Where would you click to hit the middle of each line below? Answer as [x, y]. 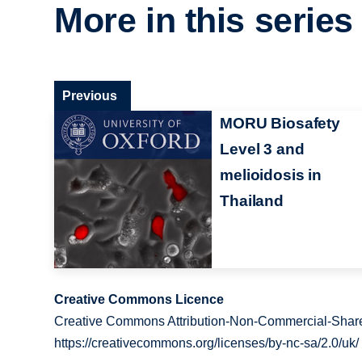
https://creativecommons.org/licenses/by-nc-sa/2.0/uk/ [207, 343]
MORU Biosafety [280, 123]
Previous [90, 95]
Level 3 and [262, 149]
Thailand [252, 200]
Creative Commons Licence [139, 299]
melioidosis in [271, 175]
